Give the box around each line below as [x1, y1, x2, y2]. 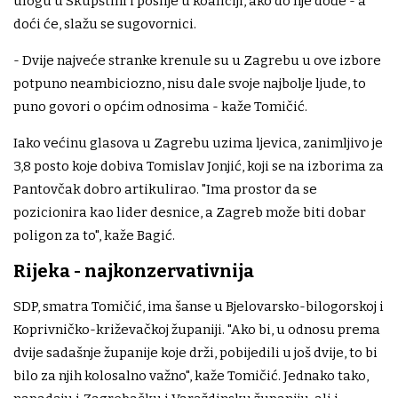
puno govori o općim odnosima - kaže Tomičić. [13, 99, 307, 115]
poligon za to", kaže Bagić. [13, 227, 175, 244]
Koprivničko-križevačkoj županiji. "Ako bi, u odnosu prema [13, 322, 380, 338]
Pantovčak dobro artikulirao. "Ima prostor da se [13, 181, 317, 198]
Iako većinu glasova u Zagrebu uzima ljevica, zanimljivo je [13, 135, 383, 152]
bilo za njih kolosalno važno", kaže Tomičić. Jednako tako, [13, 368, 369, 385]
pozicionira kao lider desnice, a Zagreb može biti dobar [13, 204, 366, 221]
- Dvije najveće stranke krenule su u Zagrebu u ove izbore [13, 52, 381, 69]
